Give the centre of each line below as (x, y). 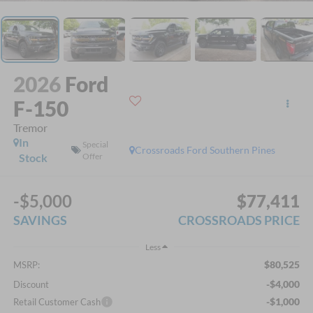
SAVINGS (40, 220)
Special (95, 144)
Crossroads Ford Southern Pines (205, 150)
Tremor (30, 127)
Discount (31, 284)
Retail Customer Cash (57, 301)
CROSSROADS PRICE (239, 220)
